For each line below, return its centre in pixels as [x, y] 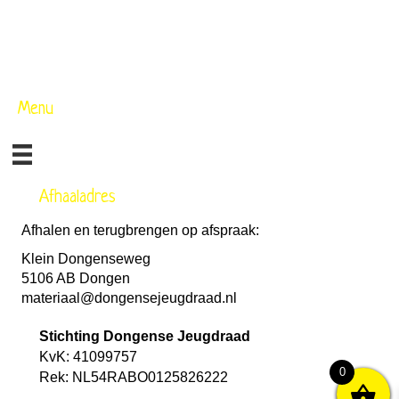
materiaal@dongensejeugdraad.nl [129, 297]
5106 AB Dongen [76, 278]
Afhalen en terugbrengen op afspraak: [140, 230]
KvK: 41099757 [88, 356]
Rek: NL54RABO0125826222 [134, 377]
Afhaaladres [82, 198]
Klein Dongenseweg [86, 258]
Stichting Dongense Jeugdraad [145, 336]
